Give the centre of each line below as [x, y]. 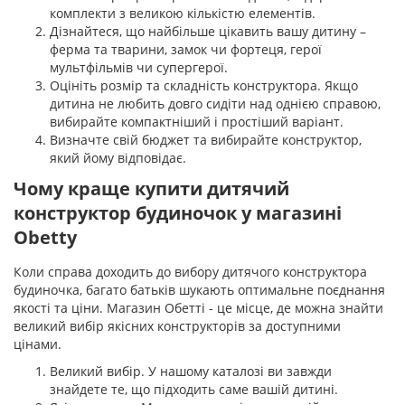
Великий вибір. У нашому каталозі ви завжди [191, 371]
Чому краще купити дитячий [151, 188]
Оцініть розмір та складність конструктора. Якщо [204, 85]
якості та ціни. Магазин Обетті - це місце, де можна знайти [198, 308]
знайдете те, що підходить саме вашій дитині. [194, 389]
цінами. [38, 344]
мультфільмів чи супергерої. [139, 67]
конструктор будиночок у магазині [178, 213]
